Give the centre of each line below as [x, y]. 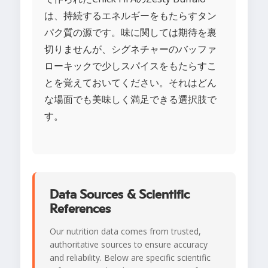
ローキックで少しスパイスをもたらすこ [130, 66]
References [80, 209]
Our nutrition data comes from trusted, [125, 232]
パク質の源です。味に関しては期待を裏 [130, 33]
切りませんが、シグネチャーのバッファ [130, 49]
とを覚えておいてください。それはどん [130, 83]
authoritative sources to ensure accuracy [129, 245]
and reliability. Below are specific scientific [130, 258]
